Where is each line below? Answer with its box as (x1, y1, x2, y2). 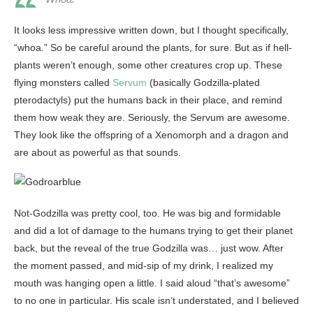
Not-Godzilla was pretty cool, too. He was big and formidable (14, 208, 281, 219)
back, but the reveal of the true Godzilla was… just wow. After (14, 242, 284, 254)
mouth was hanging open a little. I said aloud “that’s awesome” (14, 277, 290, 289)
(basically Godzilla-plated (147, 77, 260, 89)
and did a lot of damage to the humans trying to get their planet (14, 225, 293, 237)
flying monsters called (14, 77, 112, 89)
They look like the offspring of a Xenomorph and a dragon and (14, 129, 289, 141)
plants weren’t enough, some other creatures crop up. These (14, 59, 282, 71)
